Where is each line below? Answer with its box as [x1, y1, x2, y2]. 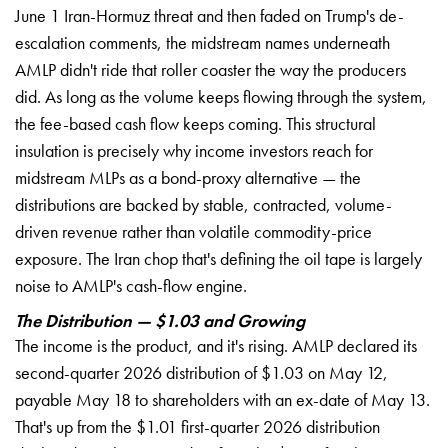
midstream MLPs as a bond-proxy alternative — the [15, 165, 361, 189]
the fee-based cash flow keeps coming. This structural [15, 111, 376, 135]
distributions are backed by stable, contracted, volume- [15, 192, 392, 216]
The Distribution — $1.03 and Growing [15, 308, 305, 332]
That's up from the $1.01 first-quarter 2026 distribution [15, 414, 380, 438]
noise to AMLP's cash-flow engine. [15, 273, 247, 297]
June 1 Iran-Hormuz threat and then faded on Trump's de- [15, 3, 404, 27]
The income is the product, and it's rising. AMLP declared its [15, 333, 417, 357]
